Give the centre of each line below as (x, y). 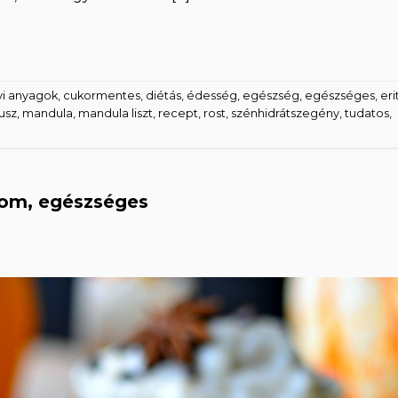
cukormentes (102, 95)
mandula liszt (115, 113)
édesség (212, 95)
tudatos (367, 113)
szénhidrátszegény (285, 113)
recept (178, 113)
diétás (163, 95)
